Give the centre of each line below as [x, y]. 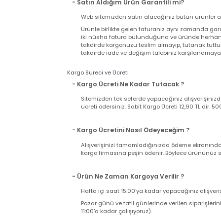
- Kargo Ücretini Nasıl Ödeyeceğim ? [139, 195]
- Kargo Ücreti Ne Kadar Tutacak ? [136, 146]
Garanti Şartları [110, 37]
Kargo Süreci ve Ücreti [104, 133]
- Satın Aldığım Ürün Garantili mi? [136, 58]
